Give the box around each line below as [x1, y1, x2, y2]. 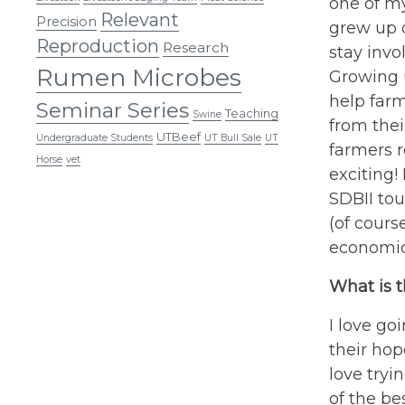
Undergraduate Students [36, 131, 153, 144]
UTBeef [156, 128, 201, 144]
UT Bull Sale [204, 131, 261, 144]
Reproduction [36, 34, 159, 57]
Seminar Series [36, 97, 189, 123]
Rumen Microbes [36, 61, 241, 92]
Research [163, 38, 229, 56]
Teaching [225, 105, 278, 120]
